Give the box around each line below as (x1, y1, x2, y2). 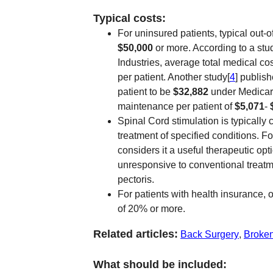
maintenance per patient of (118, 101, 235, 112)
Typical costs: (93, 12, 166, 24)
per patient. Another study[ (118, 72, 230, 82)
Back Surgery (180, 229, 239, 239)
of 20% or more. (118, 204, 185, 214)
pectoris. (118, 174, 154, 185)
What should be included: (93, 258, 227, 271)
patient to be (118, 87, 173, 97)
